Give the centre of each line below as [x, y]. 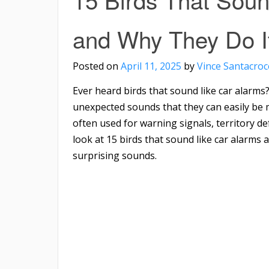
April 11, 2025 [151, 66]
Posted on [97, 66]
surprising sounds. [115, 156]
